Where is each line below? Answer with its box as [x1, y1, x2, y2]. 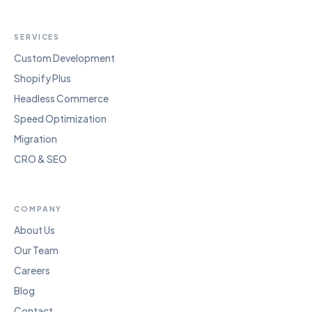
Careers [14, 265, 50, 276]
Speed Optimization [14, 113, 107, 125]
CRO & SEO [14, 153, 67, 165]
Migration [14, 133, 57, 145]
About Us [14, 224, 55, 236]
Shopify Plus [14, 72, 71, 84]
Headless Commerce [14, 93, 109, 104]
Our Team [14, 244, 58, 256]
